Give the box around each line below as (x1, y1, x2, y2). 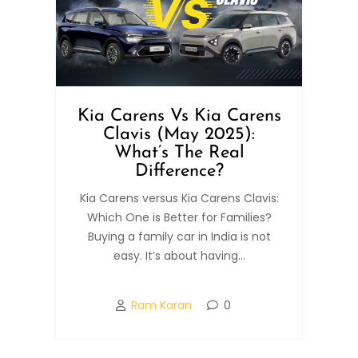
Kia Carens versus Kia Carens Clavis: (79, 189, 279, 206)
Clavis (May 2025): (103, 125, 255, 144)
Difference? (134, 161, 224, 181)
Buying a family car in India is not (87, 228, 271, 245)
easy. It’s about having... (113, 247, 245, 264)
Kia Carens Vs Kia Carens (77, 106, 281, 125)
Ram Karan (130, 296, 192, 313)
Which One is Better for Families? (86, 209, 272, 225)
